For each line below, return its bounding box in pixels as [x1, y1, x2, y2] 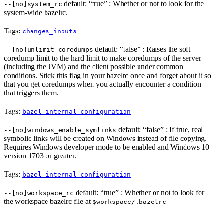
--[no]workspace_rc [4, 189, 74, 197]
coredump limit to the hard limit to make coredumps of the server [4, 54, 201, 62]
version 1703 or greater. [4, 152, 76, 160]
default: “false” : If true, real [116, 125, 203, 134]
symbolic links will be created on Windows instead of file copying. [4, 134, 207, 143]
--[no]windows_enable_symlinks [4, 126, 116, 134]
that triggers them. [4, 89, 59, 97]
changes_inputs [22, 28, 77, 35]
